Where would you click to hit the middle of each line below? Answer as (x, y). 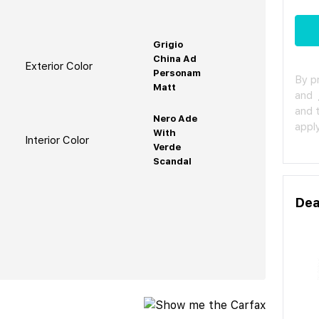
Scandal (172, 161)
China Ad (174, 58)
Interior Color (57, 140)
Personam (177, 73)
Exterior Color (58, 66)
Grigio (168, 44)
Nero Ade (175, 118)
